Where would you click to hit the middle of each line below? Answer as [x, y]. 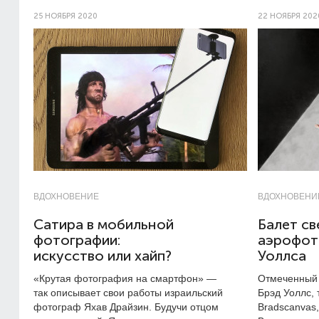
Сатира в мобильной [104, 225]
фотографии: [77, 240]
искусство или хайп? [103, 256]
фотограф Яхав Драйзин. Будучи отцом [126, 307]
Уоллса [282, 256]
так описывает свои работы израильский [128, 293]
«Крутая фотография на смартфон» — [125, 278]
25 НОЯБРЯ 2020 [66, 16]
